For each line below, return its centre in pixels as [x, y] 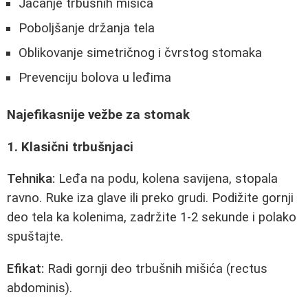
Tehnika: [31, 179]
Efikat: [25, 268]
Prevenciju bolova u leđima [95, 77]
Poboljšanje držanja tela [87, 28]
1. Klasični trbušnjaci [70, 147]
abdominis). [40, 288]
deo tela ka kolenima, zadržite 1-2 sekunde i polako [152, 218]
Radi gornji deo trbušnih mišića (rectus [156, 268]
